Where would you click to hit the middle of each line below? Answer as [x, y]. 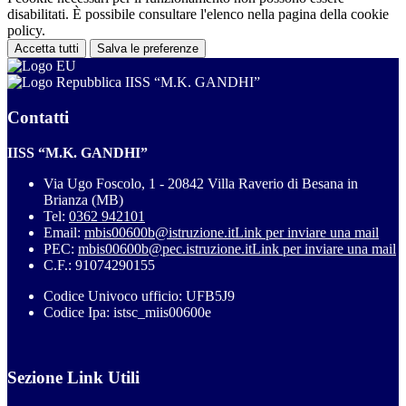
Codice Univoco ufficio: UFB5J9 [139, 295]
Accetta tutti [47, 49]
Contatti [38, 117]
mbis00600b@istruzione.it [159, 232]
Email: [64, 232]
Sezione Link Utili [73, 378]
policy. [26, 31]
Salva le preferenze [148, 49]
